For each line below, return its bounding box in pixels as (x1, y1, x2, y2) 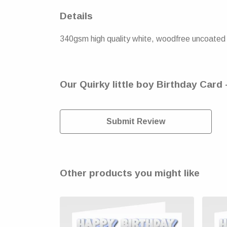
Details (60, 10, 93, 21)
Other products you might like (60, 167, 200, 178)
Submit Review (106, 117, 165, 126)
